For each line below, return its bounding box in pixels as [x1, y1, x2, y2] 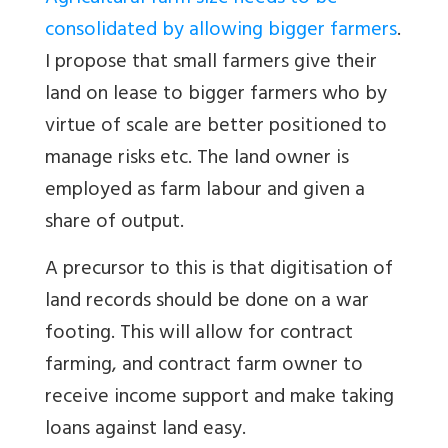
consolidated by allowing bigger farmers [45, 13, 397, 51]
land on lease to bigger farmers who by [45, 77, 387, 115]
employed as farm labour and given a [45, 173, 365, 211]
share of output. [45, 205, 184, 243]
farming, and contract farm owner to [45, 348, 363, 386]
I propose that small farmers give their [45, 45, 377, 83]
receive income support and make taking [45, 380, 394, 418]
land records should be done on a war [45, 284, 369, 322]
